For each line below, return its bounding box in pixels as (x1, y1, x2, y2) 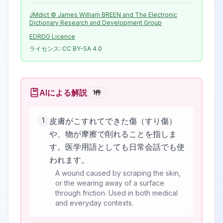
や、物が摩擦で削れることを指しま (49, 129, 177, 139)
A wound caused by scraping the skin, (55, 169, 181, 177)
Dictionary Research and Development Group (29, 19, 162, 26)
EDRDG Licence (29, 33, 75, 40)
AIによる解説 (39, 88, 87, 98)
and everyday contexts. (55, 199, 133, 207)
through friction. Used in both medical (55, 189, 178, 197)
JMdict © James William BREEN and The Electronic (29, 11, 177, 18)
